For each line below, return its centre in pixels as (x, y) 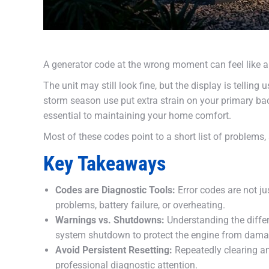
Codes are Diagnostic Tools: (115, 190)
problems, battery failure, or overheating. (140, 205)
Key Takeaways (104, 163)
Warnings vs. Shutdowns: (110, 220)
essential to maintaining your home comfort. (137, 116)
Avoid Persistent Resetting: (114, 250)
